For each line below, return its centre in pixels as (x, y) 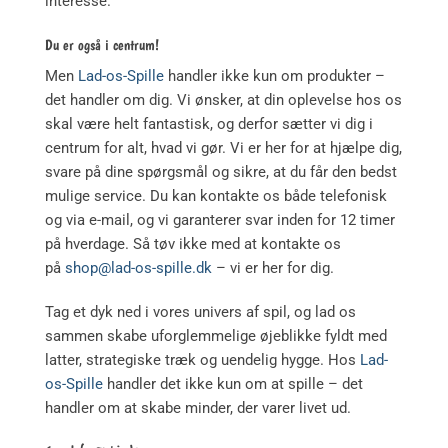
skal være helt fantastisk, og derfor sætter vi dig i (209, 124)
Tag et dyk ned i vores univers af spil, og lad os (200, 311)
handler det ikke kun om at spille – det (233, 383)
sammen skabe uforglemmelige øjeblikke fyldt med (216, 335)
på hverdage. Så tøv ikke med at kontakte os (193, 244)
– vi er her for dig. (273, 268)
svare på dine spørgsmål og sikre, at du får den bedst (221, 172)
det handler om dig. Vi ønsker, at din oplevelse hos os (223, 100)
